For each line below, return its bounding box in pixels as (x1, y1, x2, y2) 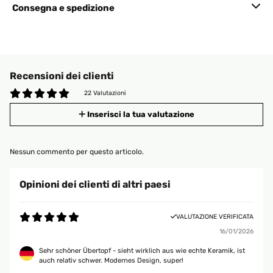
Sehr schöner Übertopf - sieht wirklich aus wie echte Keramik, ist (39, 247, 245, 255)
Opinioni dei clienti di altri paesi (19, 179, 171, 190)
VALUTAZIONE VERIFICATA (176, 213, 253, 221)
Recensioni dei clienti (10, 70, 114, 82)
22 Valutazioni (84, 89, 126, 97)
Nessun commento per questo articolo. (10, 147, 144, 156)
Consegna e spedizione (12, 2, 115, 13)
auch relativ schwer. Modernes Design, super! (39, 257, 183, 264)
